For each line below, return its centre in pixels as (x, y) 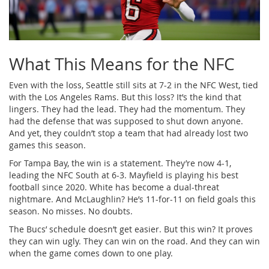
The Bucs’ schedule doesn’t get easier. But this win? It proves (131, 229)
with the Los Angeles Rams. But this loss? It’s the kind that (125, 97)
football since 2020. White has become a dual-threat (114, 187)
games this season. (47, 145)
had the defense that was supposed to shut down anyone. (126, 121)
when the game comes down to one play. (91, 253)
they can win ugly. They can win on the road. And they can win (134, 241)
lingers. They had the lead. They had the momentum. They (127, 109)
